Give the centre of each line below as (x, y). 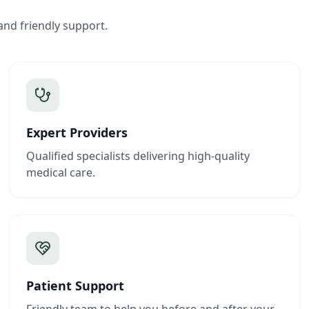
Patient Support (76, 286)
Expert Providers (77, 132)
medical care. (61, 172)
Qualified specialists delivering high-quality (138, 156)
